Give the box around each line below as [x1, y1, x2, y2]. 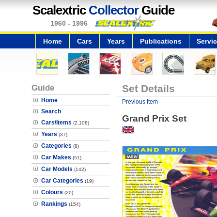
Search [41, 108, 61, 115]
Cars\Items [41, 119, 72, 126]
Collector [89, 3, 139, 17]
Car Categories [41, 177, 83, 184]
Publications [140, 37, 182, 45]
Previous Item [122, 98, 158, 105]
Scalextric [32, 3, 89, 17]
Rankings [41, 201, 67, 207]
